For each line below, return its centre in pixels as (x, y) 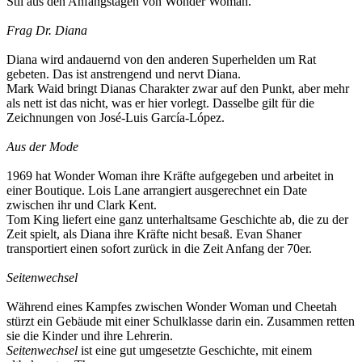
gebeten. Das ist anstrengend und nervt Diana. (124, 74)
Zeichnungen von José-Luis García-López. (116, 117)
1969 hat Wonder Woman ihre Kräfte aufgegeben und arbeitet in (170, 175)
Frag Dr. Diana (47, 30)
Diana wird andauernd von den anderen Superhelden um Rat (161, 59)
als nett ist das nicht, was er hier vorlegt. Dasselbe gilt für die (160, 103)
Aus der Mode (42, 146)
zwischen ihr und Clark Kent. (82, 204)
